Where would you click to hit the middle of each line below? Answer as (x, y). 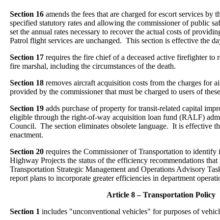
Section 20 (27, 151)
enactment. (27, 135)
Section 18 (27, 83)
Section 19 (27, 108)
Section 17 (27, 57)
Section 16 (27, 14)
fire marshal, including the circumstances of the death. (93, 66)
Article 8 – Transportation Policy (161, 195)
